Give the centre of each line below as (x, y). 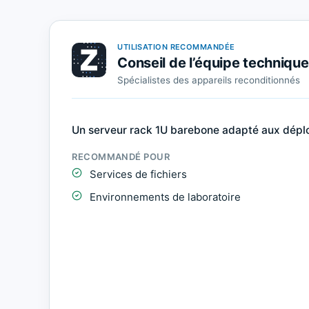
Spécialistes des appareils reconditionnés (209, 80)
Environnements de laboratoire (166, 197)
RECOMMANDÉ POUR (121, 156)
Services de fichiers (139, 174)
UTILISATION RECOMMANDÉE (176, 47)
